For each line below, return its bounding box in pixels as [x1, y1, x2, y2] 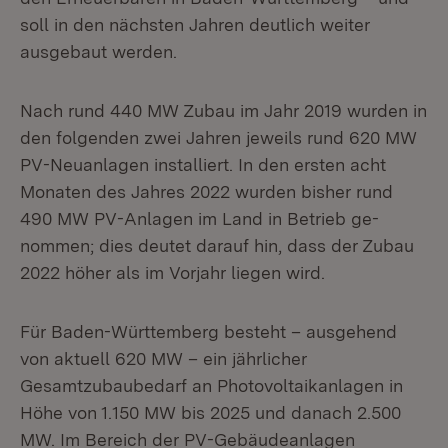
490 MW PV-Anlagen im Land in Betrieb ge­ [20, 208, 379, 229]
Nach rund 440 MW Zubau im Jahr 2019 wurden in [20, 100, 427, 121]
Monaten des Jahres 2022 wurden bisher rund [20, 181, 393, 202]
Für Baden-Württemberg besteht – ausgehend [20, 321, 397, 342]
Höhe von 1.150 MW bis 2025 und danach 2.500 [20, 402, 401, 423]
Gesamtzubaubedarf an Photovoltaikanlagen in [20, 375, 403, 396]
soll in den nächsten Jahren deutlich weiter [20, 14, 370, 35]
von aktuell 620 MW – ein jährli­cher [20, 348, 307, 369]
